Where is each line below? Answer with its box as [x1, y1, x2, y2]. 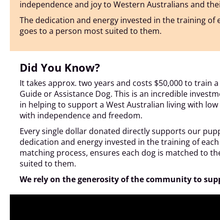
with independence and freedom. [20, 110, 144, 121]
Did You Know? [20, 59, 100, 75]
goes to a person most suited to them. [20, 25, 162, 36]
